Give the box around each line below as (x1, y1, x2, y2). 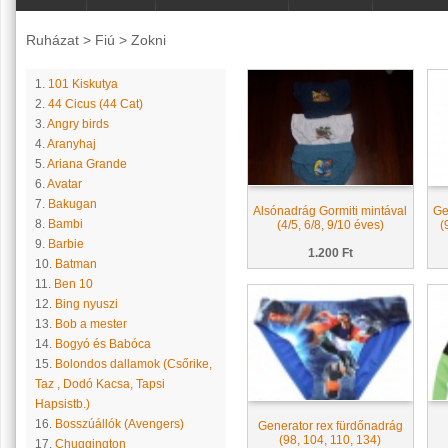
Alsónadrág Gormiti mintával (253, 204, 407, 218)
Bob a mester (54, 317, 127, 331)
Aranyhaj (46, 137, 96, 151)
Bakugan (47, 197, 97, 211)
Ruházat (25, 32, 79, 48)
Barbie (47, 237, 84, 251)
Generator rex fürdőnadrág (257, 419, 403, 433)
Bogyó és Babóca (54, 337, 151, 351)
